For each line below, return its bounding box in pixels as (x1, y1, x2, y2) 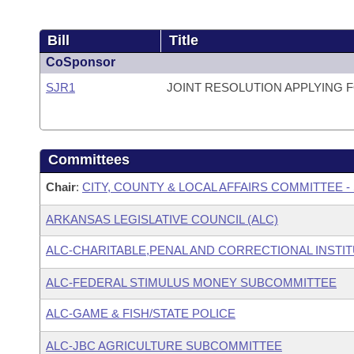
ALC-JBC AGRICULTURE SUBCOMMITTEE (46, 339, 282, 352)
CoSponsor (46, 55, 115, 69)
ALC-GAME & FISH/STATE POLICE (46, 307, 235, 320)
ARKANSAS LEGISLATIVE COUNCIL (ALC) (46, 213, 278, 226)
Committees (48, 152, 130, 168)
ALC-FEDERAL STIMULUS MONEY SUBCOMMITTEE (46, 276, 337, 289)
